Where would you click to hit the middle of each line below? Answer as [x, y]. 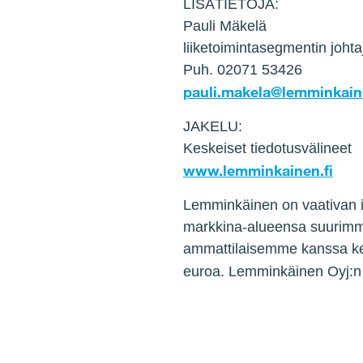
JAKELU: [212, 126]
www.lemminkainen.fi [258, 170]
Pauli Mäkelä [224, 26]
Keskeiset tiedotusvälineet [267, 148]
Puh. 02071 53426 [242, 70]
